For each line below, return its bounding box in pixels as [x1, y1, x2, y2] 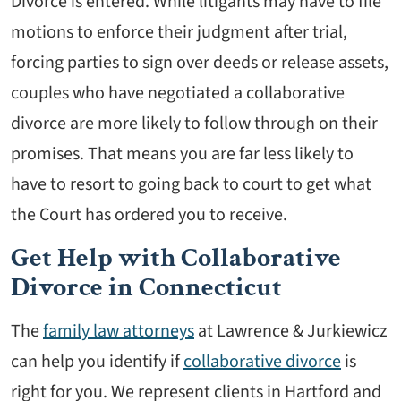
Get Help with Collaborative [11, 241, 341, 277]
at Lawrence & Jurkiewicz [194, 319, 388, 345]
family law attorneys [43, 319, 194, 345]
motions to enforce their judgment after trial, [11, 20, 347, 46]
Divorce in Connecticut [11, 270, 282, 306]
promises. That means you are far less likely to [11, 141, 354, 167]
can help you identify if [11, 349, 183, 375]
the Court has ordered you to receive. [11, 202, 287, 228]
